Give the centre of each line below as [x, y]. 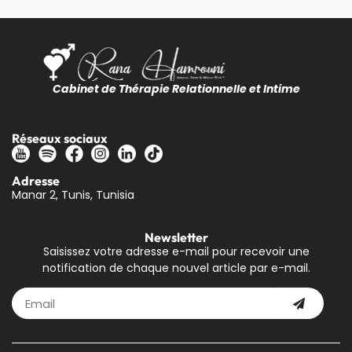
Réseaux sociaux [60, 139]
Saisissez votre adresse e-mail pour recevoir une [176, 251]
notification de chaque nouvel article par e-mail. [176, 268]
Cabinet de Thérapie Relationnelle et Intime [176, 88]
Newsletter [176, 237]
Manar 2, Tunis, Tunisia [73, 195]
